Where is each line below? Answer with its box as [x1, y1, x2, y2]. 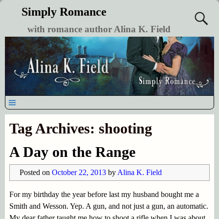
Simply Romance [21, 5, 107, 18]
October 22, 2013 [51, 168, 106, 176]
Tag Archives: [9, 120, 99, 136]
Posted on [19, 168, 52, 176]
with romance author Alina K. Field [27, 24, 171, 34]
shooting [98, 120, 152, 136]
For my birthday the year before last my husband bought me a [9, 190, 199, 198]
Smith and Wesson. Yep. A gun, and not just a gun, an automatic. [9, 201, 208, 210]
